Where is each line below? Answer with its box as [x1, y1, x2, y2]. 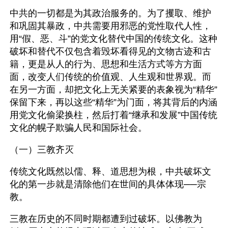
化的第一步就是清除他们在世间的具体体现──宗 [10, 179, 206, 189]
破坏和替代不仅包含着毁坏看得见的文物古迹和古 [10, 46, 211, 56]
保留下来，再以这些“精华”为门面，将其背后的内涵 [10, 97, 217, 107]
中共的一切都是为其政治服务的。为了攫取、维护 [10, 8, 211, 18]
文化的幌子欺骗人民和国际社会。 [10, 123, 147, 133]
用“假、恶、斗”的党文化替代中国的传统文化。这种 [10, 34, 217, 44]
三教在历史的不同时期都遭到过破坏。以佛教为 [10, 214, 202, 224]
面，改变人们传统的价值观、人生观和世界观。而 [10, 72, 211, 82]
